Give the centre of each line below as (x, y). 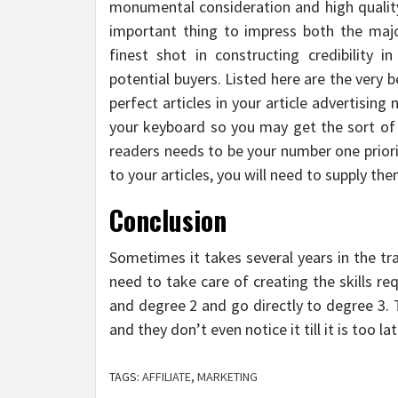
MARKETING (227, 376)
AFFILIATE (167, 376)
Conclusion (168, 219)
